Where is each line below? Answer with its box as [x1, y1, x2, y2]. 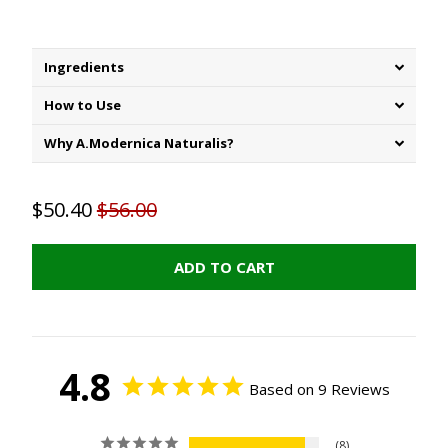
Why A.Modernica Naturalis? [43, 134, 234, 153]
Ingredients [43, 58, 124, 77]
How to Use [43, 96, 121, 115]
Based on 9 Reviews [248, 379, 390, 400]
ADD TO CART [173, 257, 275, 278]
